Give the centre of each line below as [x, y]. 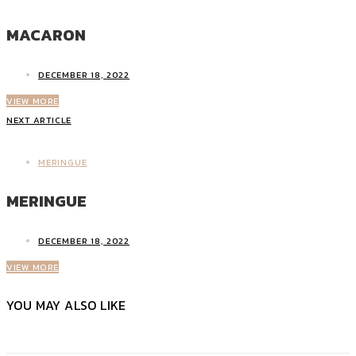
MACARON [46, 35]
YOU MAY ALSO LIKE [66, 306]
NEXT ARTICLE [39, 120]
